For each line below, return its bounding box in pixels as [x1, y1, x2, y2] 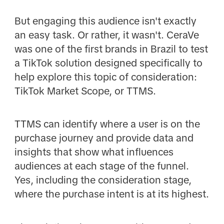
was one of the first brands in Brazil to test [14, 43, 208, 55]
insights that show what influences [14, 146, 173, 158]
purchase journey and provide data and [14, 132, 193, 144]
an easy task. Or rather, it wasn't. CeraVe [14, 29, 199, 41]
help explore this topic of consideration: [14, 71, 197, 83]
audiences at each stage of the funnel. [14, 160, 189, 172]
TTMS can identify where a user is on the [14, 118, 200, 130]
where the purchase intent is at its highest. [14, 188, 209, 200]
